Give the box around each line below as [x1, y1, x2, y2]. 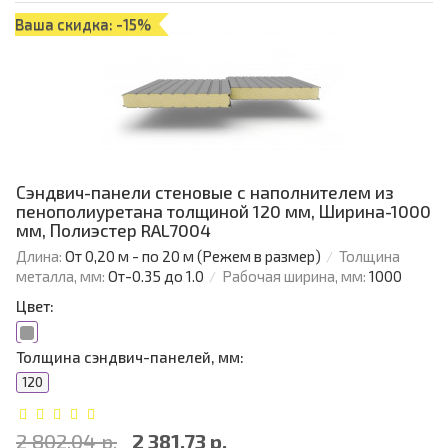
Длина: [16, 247, 62, 266]
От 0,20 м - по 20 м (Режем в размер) [65, 247, 321, 266]
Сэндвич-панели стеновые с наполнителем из [16, 182, 394, 203]
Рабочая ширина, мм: [222, 267, 366, 286]
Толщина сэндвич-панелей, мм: [16, 348, 244, 367]
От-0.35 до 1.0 [108, 267, 204, 286]
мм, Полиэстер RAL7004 [16, 220, 211, 241]
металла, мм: [16, 267, 105, 286]
